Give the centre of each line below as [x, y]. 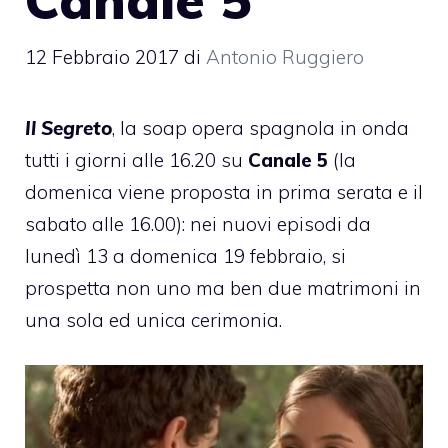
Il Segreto [68, 128]
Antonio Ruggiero [285, 57]
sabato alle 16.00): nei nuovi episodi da [198, 224]
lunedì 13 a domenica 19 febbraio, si [185, 256]
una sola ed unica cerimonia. [153, 320]
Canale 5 [288, 160]
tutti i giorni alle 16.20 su [136, 160]
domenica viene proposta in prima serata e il [224, 192]
